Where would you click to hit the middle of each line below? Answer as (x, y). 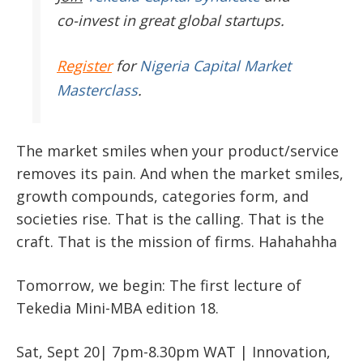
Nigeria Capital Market (215, 66)
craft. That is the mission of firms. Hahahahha (177, 241)
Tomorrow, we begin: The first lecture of (159, 285)
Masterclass (97, 90)
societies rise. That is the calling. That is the (170, 219)
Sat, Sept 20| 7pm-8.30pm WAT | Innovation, (173, 352)
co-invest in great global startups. (171, 20)
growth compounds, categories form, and (162, 196)
